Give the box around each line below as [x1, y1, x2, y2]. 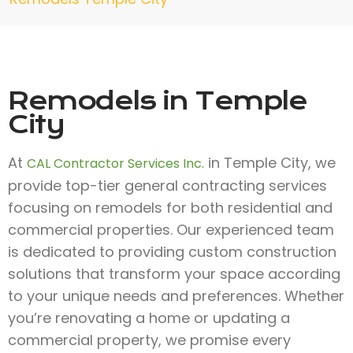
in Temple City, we [204, 153, 336, 173]
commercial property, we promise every [8, 330, 291, 350]
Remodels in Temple [8, 86, 307, 116]
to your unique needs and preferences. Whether [8, 286, 344, 306]
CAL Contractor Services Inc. [27, 154, 204, 173]
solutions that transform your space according [8, 264, 340, 284]
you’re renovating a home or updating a [8, 308, 290, 328]
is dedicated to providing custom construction [8, 242, 336, 262]
